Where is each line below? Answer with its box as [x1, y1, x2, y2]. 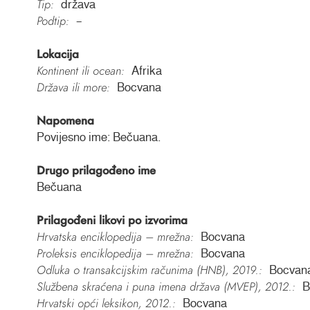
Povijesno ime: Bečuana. [36, 131, 161, 144]
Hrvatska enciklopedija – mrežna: [36, 228, 194, 246]
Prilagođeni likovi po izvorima [36, 212, 188, 229]
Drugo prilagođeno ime [36, 162, 156, 179]
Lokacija [36, 46, 79, 63]
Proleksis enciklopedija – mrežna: [36, 245, 194, 262]
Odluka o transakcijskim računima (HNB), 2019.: [36, 262, 262, 279]
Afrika [131, 64, 162, 77]
